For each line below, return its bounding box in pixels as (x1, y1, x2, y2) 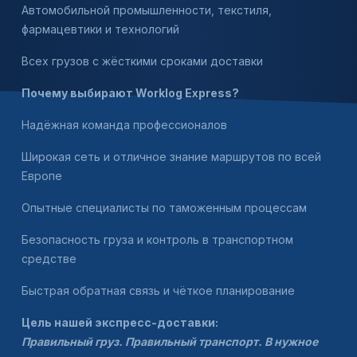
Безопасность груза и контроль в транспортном (22, 233, 293, 247)
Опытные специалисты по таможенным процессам (22, 201, 307, 215)
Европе (22, 169, 62, 183)
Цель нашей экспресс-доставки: (22, 316, 218, 330)
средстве (22, 252, 76, 266)
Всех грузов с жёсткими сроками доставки (22, 54, 263, 69)
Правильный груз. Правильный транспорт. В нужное (22, 335, 318, 349)
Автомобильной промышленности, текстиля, (22, 3, 272, 18)
